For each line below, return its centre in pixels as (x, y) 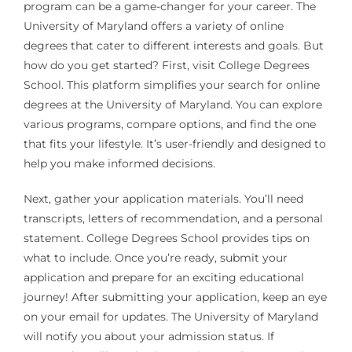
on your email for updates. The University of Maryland (170, 316)
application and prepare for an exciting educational (163, 277)
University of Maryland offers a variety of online (153, 26)
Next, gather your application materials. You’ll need (163, 198)
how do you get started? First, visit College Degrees (166, 65)
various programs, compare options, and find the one (169, 124)
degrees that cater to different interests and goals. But (173, 45)
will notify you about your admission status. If (148, 336)
